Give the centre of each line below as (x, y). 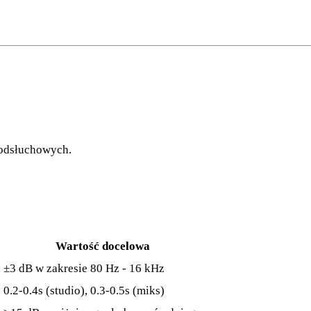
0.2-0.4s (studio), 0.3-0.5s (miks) (84, 291)
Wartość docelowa (103, 246)
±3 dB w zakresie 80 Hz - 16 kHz (84, 269)
